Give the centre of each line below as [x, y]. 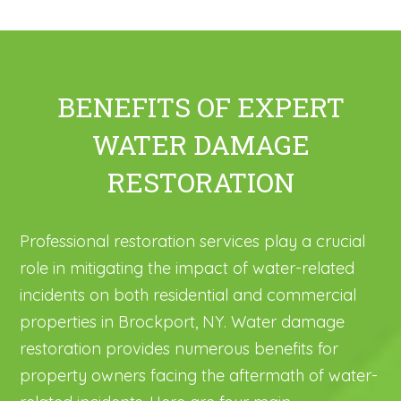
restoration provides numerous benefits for [179, 348]
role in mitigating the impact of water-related [188, 268]
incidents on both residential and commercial [188, 294]
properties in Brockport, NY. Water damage [183, 321]
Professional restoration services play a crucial [193, 241]
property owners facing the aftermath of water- [199, 375]
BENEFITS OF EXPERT [200, 107]
